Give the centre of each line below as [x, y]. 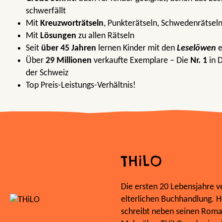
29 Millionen [69, 60]
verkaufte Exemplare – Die [141, 60]
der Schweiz [47, 73]
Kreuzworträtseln [72, 23]
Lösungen [58, 36]
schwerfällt [46, 11]
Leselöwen [196, 48]
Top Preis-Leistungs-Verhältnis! [81, 85]
